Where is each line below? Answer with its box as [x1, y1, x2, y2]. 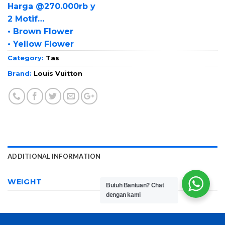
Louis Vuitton [34, 69, 82, 77]
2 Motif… [8, 14, 44, 24]
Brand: [8, 69, 34, 77]
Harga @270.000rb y [8, 1, 95, 11]
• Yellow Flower [8, 39, 74, 49]
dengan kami [106, 191, 141, 198]
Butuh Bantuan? [106, 182, 151, 189]
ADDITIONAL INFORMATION [8, 152, 101, 160]
